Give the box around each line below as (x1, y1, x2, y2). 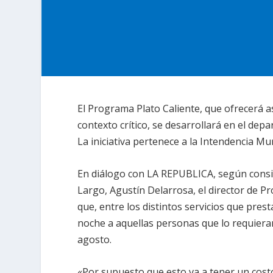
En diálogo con (77, 167, 147, 181)
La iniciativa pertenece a (77, 135, 190, 149)
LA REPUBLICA (147, 167, 214, 181)
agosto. (77, 233, 112, 247)
